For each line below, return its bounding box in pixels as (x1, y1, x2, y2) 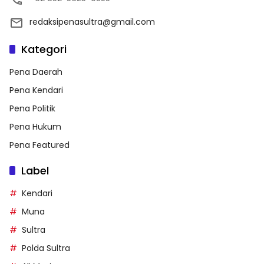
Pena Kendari (9, 84, 63, 96)
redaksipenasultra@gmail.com (29, 15, 155, 28)
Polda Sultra (22, 242, 70, 254)
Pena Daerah (9, 65, 62, 78)
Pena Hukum (9, 120, 61, 133)
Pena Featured (9, 138, 70, 151)
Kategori (21, 41, 67, 57)
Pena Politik (9, 102, 55, 114)
